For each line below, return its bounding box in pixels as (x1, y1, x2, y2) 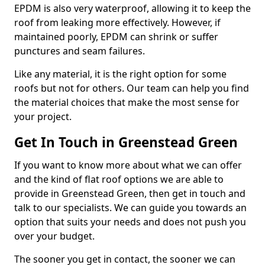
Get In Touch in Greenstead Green (14, 133, 238, 151)
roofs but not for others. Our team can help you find (14, 82, 249, 95)
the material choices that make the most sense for (14, 96, 240, 109)
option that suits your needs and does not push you (14, 215, 246, 228)
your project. (14, 110, 72, 123)
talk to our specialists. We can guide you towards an (14, 201, 247, 214)
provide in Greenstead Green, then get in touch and (14, 187, 245, 200)
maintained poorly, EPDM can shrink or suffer (14, 30, 218, 43)
